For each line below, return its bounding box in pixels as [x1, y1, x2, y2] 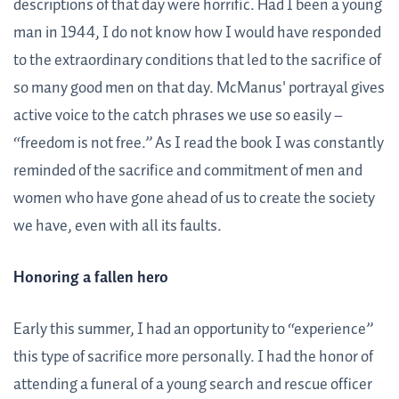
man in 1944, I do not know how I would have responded [13, 20, 381, 46]
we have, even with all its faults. [13, 214, 222, 240]
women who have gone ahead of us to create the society [13, 186, 375, 212]
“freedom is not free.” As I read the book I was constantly [13, 131, 384, 157]
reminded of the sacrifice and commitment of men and [13, 159, 362, 184]
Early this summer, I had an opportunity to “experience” [13, 317, 373, 343]
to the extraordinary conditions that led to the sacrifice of [13, 48, 381, 74]
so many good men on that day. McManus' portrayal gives [13, 76, 385, 102]
